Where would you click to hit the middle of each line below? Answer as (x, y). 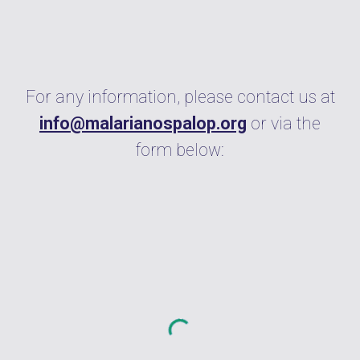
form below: (180, 150)
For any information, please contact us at (180, 97)
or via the (284, 123)
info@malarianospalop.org (143, 123)
